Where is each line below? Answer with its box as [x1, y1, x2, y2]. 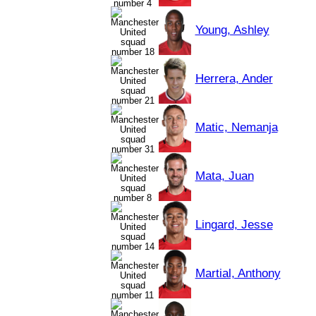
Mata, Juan [195, 169, 254, 183]
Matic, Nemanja [195, 121, 278, 134]
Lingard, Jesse [195, 218, 273, 231]
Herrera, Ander [195, 72, 273, 85]
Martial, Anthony [195, 267, 281, 280]
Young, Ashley [195, 23, 269, 37]
